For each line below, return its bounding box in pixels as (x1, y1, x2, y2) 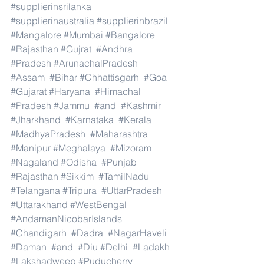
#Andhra (96, 43, 133, 55)
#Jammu (54, 100, 90, 111)
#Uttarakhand (11, 199, 68, 210)
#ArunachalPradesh (54, 57, 138, 69)
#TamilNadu (98, 170, 149, 182)
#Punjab (101, 156, 137, 168)
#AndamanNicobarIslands (11, 213, 122, 225)
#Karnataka (65, 114, 114, 126)
